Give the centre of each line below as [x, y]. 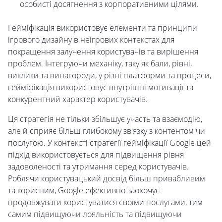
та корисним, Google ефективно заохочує [84, 191]
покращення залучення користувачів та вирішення [103, 52]
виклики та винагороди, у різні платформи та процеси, [110, 76]
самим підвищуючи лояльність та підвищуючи [95, 214]
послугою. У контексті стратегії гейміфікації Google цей [110, 143]
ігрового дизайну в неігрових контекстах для [91, 40]
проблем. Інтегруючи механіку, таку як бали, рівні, [100, 64]
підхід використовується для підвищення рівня [96, 155]
